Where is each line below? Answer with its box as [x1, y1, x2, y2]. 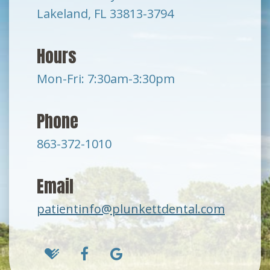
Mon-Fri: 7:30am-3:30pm [37, 71, 175, 87]
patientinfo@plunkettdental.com [37, 201, 225, 218]
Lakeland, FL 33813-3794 [37, 5, 174, 22]
